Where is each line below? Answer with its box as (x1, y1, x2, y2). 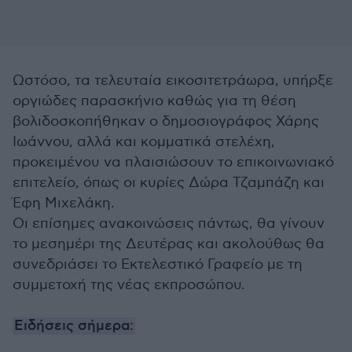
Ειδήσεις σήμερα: (14, 317, 134, 335)
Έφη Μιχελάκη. (13, 195, 119, 211)
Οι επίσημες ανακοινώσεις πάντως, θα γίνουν (13, 215, 324, 232)
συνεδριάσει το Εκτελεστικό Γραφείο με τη (13, 256, 302, 273)
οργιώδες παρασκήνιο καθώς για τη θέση (13, 93, 296, 109)
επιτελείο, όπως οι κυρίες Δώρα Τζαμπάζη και (13, 174, 324, 191)
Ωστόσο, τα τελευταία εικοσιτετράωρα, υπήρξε (13, 72, 333, 89)
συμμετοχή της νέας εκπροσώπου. (13, 277, 245, 293)
